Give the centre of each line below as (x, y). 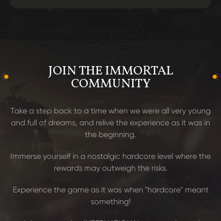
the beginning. (110, 134)
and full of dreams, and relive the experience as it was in (110, 123)
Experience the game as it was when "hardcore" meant (110, 190)
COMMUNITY (110, 84)
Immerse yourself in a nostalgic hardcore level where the (110, 156)
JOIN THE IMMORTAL (110, 71)
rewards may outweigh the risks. (110, 168)
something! (110, 202)
